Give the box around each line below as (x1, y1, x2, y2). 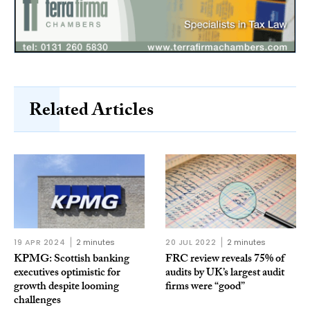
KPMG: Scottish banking (14, 250, 129, 269)
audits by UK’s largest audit (165, 264, 284, 283)
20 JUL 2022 (165, 236, 217, 248)
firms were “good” (165, 277, 245, 297)
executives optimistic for (14, 264, 120, 283)
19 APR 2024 (14, 236, 66, 248)
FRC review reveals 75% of (165, 250, 284, 269)
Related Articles (29, 97, 154, 128)
